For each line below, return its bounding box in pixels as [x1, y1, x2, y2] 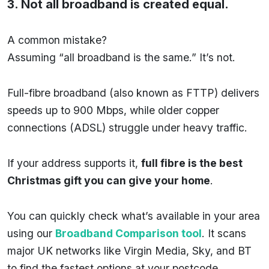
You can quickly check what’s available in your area [7, 209, 260, 222]
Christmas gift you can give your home [7, 174, 210, 187]
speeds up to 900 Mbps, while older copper [7, 103, 219, 116]
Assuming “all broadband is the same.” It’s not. [7, 50, 235, 64]
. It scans [202, 226, 246, 240]
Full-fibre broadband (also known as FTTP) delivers [7, 86, 259, 99]
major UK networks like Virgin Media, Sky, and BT [7, 244, 252, 257]
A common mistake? [7, 33, 107, 46]
